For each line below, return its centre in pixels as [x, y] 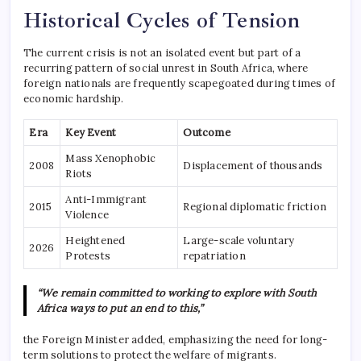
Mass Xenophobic [111, 158]
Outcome [207, 132]
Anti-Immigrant [106, 199]
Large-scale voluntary [239, 240]
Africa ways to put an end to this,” [119, 308]
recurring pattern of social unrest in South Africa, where [166, 68]
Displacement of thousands [253, 165]
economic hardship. [74, 98]
